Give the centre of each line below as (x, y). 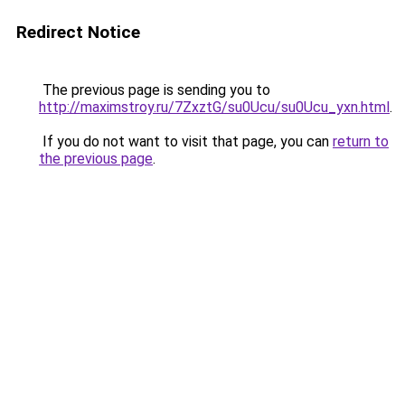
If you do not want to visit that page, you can (186, 141)
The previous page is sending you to (155, 90)
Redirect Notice (78, 32)
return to (361, 141)
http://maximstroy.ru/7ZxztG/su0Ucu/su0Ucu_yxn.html (214, 107)
